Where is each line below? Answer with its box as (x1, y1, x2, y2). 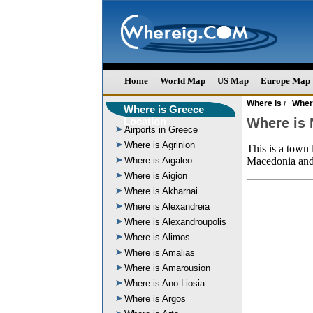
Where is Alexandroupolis (124, 217, 226, 227)
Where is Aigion (124, 170, 187, 181)
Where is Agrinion (124, 140, 195, 150)
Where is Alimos (124, 232, 190, 242)
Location (124, 115, 166, 127)
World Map (160, 75, 205, 86)
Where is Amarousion (124, 263, 210, 273)
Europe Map (261, 75, 310, 86)
